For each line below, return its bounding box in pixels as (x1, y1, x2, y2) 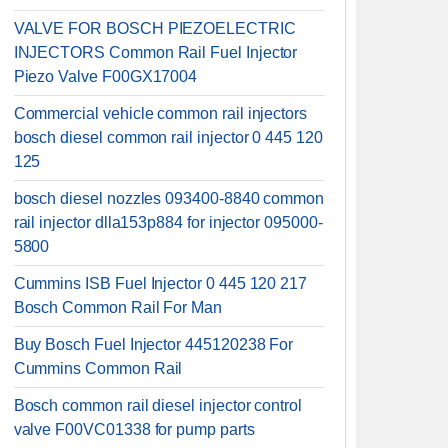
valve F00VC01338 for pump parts (13, 421, 255, 438)
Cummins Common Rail (13, 360, 183, 377)
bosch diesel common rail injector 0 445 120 (13, 129, 323, 146)
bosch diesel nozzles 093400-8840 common (13, 190, 325, 207)
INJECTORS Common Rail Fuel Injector (13, 44, 298, 61)
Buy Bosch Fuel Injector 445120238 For (13, 336, 294, 353)
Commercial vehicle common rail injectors (13, 105, 308, 122)
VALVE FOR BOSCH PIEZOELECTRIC (13, 20, 296, 37)
